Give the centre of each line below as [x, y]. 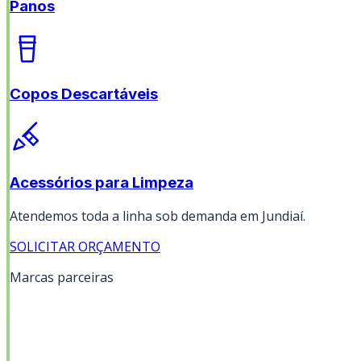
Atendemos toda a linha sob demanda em [136, 216]
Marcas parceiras [62, 277]
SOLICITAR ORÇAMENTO [85, 246]
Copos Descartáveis [84, 94]
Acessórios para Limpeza [102, 182]
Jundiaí [282, 216]
